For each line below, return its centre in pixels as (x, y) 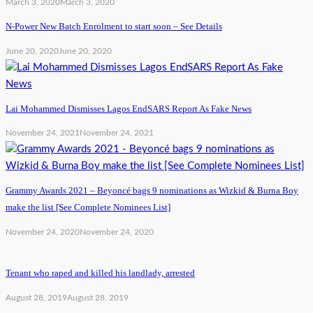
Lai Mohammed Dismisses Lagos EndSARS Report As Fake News (129, 108)
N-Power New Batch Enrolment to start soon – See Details (114, 27)
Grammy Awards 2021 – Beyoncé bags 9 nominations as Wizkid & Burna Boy (152, 191)
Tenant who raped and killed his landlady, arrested (100, 272)
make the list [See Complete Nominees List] (88, 208)
